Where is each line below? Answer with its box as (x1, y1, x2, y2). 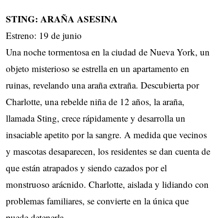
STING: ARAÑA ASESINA (6, 12, 118, 26)
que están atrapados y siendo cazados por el (6, 162, 167, 174)
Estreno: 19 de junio (6, 29, 82, 42)
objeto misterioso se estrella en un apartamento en (6, 62, 189, 75)
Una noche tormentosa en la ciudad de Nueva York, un (6, 46, 210, 58)
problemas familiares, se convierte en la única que (6, 195, 189, 207)
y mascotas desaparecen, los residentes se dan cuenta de (6, 145, 210, 158)
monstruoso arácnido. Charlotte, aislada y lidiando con (6, 178, 209, 191)
